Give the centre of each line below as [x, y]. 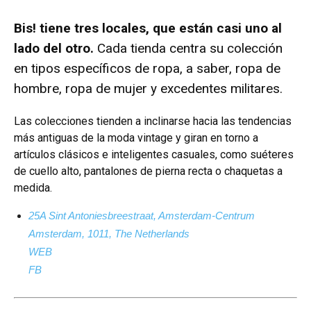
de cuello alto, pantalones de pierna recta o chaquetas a [148, 171]
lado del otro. [54, 49]
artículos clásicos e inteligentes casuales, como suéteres [154, 155]
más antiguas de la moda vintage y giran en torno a [136, 138]
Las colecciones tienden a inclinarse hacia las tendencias [153, 121]
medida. [33, 188]
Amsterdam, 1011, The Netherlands [109, 234]
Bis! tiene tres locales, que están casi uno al [148, 28]
